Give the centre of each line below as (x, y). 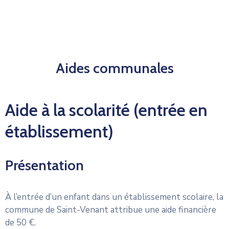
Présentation (44, 165)
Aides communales (114, 68)
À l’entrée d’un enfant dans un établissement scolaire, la (114, 197)
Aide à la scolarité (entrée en (106, 110)
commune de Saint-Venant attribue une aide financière (111, 210)
